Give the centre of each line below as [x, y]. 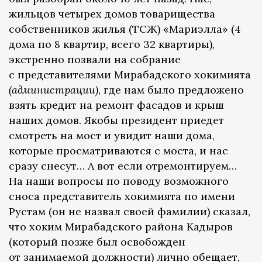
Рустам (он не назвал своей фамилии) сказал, [130, 212]
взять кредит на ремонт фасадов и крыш [116, 105]
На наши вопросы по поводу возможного [119, 181]
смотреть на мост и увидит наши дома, [112, 136]
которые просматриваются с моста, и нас [118, 151]
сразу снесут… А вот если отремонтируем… [123, 166]
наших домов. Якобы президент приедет [116, 120]
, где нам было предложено [171, 90]
